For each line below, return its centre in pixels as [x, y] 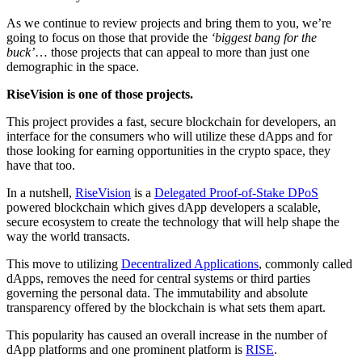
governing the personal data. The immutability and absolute [157, 293]
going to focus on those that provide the [109, 38]
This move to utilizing [64, 264]
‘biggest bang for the [264, 38]
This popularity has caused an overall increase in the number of [167, 335]
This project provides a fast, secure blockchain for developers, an [171, 122]
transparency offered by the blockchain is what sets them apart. [166, 308]
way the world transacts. [68, 237]
